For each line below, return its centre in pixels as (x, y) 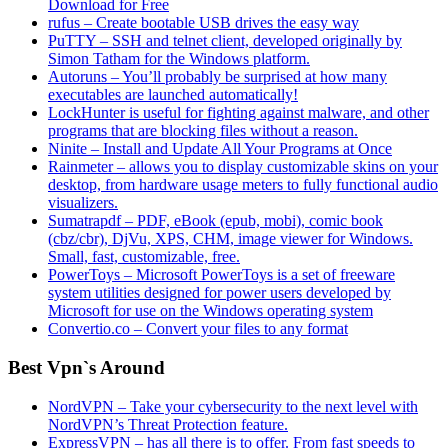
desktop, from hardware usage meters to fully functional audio (243, 185)
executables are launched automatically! (173, 95)
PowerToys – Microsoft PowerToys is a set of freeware (221, 275)
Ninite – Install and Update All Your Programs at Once (220, 149)
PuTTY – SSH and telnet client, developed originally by (225, 41)
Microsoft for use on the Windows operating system (210, 311)
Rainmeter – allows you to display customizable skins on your (243, 167)
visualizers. (83, 203)
